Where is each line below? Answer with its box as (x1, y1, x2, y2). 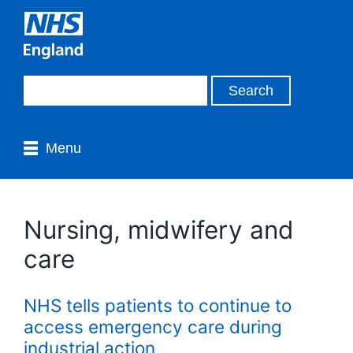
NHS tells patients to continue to (24, 294, 292, 316)
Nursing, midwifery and (24, 214, 294, 245)
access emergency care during (24, 315, 282, 337)
